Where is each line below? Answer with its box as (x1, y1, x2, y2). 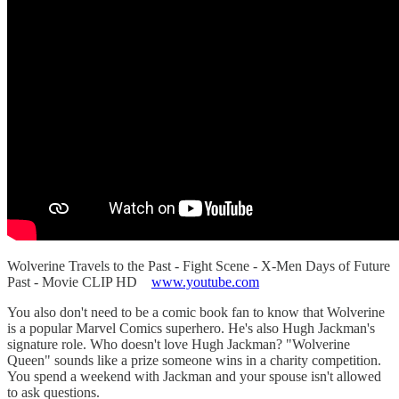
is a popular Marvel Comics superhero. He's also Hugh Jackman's (7, 321, 375, 337)
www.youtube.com (151, 274, 259, 290)
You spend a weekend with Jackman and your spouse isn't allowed (7, 369, 381, 385)
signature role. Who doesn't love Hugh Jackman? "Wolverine (7, 337, 350, 353)
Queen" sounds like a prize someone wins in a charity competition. (7, 353, 381, 369)
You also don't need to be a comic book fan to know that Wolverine (7, 305, 385, 321)
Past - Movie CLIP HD (7, 274, 151, 290)
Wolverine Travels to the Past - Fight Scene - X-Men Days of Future (7, 258, 390, 274)
